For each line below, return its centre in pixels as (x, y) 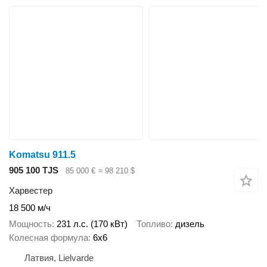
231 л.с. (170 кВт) (92, 223)
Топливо (153, 223)
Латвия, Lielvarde (59, 257)
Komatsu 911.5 (42, 154)
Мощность (30, 223)
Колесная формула (49, 237)
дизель (190, 223)
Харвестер (31, 191)
